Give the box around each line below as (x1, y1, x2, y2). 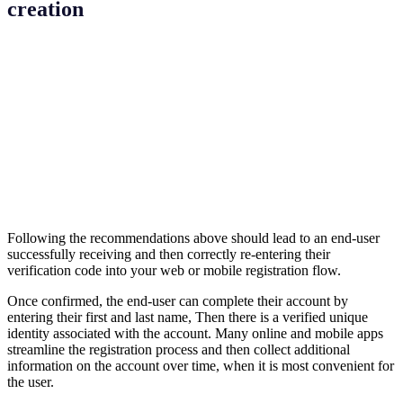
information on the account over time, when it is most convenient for (7, 357, 394, 373)
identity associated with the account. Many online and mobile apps (7, 325, 383, 341)
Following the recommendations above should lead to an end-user (7, 229, 380, 246)
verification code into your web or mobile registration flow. (7, 262, 341, 278)
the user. (7, 373, 54, 390)
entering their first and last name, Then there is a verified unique (7, 309, 368, 325)
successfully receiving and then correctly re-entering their (7, 246, 330, 262)
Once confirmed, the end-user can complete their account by (7, 292, 348, 309)
